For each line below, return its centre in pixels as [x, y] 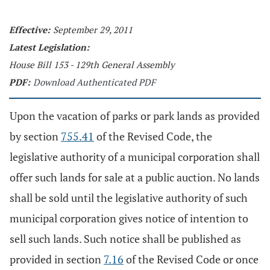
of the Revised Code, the [153, 136]
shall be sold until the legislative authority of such [129, 198]
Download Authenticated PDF [94, 82]
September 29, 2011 [93, 30]
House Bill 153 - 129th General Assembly [92, 64]
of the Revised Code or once [191, 259]
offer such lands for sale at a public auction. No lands [135, 177]
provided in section [57, 259]
